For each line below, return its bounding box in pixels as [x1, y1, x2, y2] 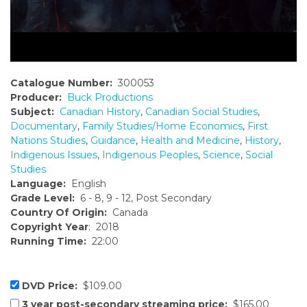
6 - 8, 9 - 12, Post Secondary [75, 192, 212, 205]
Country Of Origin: [10, 206, 107, 219]
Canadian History [60, 106, 140, 119]
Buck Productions [67, 91, 153, 104]
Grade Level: [10, 192, 75, 205]
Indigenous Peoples [102, 149, 198, 162]
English [66, 177, 106, 191]
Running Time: [10, 235, 86, 248]
